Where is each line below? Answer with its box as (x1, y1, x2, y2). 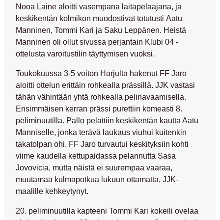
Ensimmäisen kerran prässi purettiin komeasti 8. (16, 104, 182, 113)
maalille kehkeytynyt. (16, 187, 88, 196)
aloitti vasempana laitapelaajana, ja (56, 1, 182, 11)
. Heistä (160, 25, 186, 34)
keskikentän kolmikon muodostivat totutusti (16, 13, 166, 23)
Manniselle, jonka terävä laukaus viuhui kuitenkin (16, 128, 187, 137)
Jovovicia (16, 163, 49, 172)
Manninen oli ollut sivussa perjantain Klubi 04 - (16, 37, 178, 46)
